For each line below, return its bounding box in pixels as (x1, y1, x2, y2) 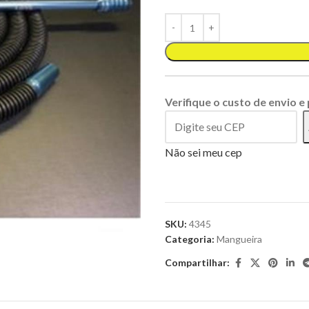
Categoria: (165, 232, 215, 245)
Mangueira (217, 232, 262, 245)
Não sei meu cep (165, 145, 242, 159)
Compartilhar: (165, 257, 230, 269)
